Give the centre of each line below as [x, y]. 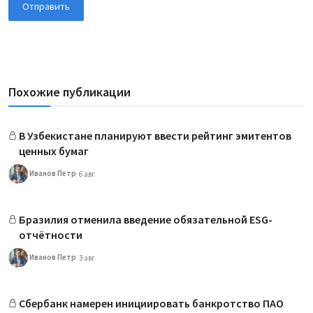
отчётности [51, 234]
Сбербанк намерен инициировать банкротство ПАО [151, 303]
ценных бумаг [54, 151]
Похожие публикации [70, 92]
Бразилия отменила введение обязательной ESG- [146, 219]
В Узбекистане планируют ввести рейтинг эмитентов [155, 135]
